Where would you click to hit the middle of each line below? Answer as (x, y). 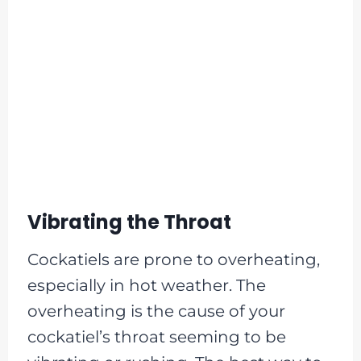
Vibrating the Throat (129, 222)
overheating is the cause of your (156, 311)
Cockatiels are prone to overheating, (173, 259)
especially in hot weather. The (146, 285)
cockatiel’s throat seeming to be (156, 336)
